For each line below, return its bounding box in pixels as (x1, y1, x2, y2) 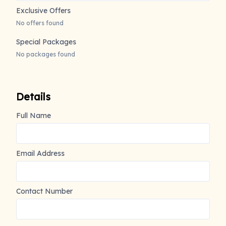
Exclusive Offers (16, 6, 71, 15)
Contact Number (16, 187, 73, 196)
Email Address (16, 149, 65, 158)
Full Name (16, 111, 51, 120)
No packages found (16, 50, 75, 58)
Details (16, 90, 50, 103)
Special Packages (16, 37, 76, 46)
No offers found (16, 19, 64, 27)
